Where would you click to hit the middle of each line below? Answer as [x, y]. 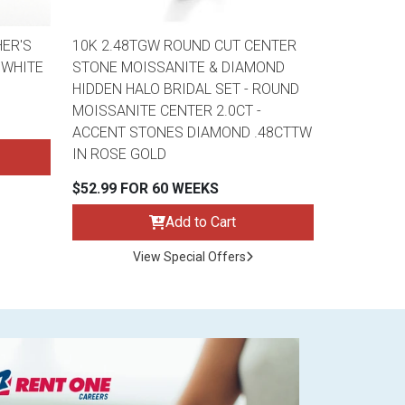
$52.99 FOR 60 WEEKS [145, 189]
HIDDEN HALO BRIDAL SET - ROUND [185, 89]
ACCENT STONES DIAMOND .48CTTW [192, 133]
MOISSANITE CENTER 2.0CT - [166, 111]
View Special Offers [189, 257]
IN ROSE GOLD [119, 155]
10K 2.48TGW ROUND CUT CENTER [184, 46]
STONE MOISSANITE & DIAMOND [178, 68]
